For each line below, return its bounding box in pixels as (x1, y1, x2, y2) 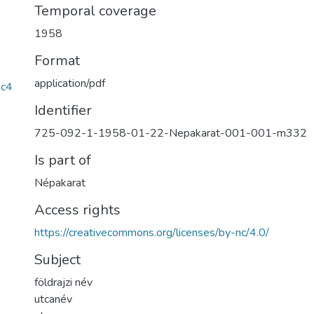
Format (34, 51, 80, 70)
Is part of (34, 151, 91, 170)
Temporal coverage (34, 1, 156, 20)
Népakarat (34, 175, 86, 191)
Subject (34, 250, 81, 269)
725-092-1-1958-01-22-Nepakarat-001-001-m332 (34, 125, 307, 141)
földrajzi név (34, 275, 93, 290)
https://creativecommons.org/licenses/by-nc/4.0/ (34, 225, 269, 240)
